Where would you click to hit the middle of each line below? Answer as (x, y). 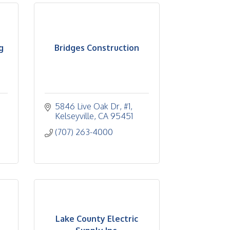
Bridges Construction (97, 48)
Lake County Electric (97, 218)
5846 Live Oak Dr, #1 (93, 106)
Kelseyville (74, 116)
